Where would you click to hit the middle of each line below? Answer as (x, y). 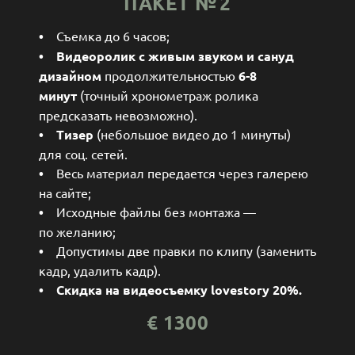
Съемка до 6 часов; (107, 35)
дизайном (72, 75)
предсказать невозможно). (118, 115)
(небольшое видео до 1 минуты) (192, 134)
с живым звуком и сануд (216, 55)
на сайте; (68, 192)
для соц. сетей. (86, 153)
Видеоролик (97, 55)
